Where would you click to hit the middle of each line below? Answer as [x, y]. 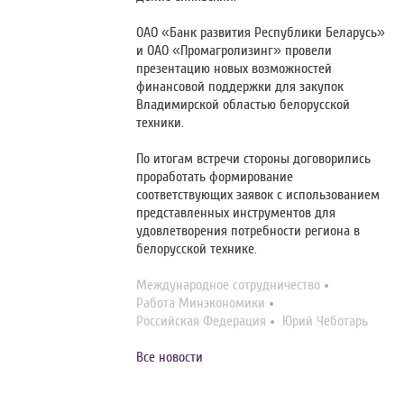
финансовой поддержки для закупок [240, 87]
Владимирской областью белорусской [243, 105]
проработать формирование [215, 177]
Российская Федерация [202, 321]
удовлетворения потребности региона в [248, 231]
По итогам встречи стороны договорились [254, 159]
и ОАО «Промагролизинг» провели [234, 51]
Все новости [170, 358]
